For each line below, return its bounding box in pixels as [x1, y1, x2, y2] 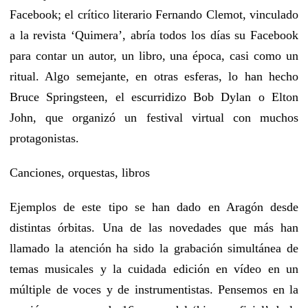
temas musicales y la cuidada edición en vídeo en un [10, 261, 298, 276]
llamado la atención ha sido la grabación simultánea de [10, 241, 298, 255]
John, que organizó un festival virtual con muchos [10, 110, 298, 124]
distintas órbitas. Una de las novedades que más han [10, 220, 298, 234]
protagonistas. [10, 131, 79, 145]
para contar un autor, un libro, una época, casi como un [10, 48, 298, 63]
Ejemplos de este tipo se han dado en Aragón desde [10, 199, 298, 214]
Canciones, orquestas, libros [10, 165, 150, 179]
